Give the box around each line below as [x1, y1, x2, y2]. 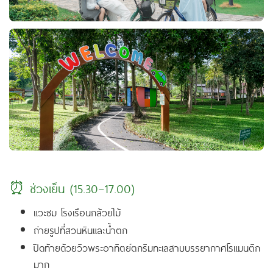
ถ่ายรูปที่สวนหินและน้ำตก [34, 221, 127, 238]
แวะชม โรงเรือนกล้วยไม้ [34, 204, 121, 220]
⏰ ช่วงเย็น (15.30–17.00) [9, 177, 135, 197]
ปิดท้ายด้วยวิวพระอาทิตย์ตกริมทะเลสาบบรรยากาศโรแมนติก [34, 239, 260, 255]
